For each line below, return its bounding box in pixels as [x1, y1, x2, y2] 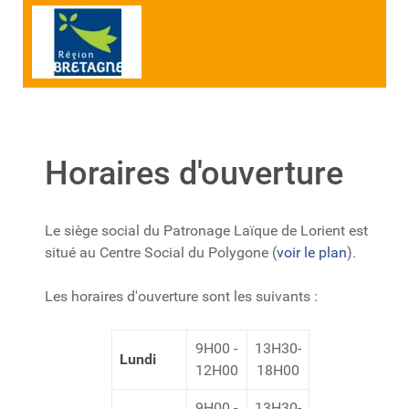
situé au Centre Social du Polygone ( [45, 244, 277, 261]
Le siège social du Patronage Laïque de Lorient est [45, 222, 368, 239]
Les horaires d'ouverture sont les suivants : [45, 288, 318, 305]
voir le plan [277, 244, 347, 261]
